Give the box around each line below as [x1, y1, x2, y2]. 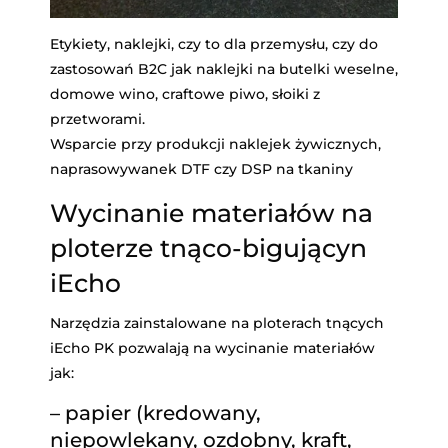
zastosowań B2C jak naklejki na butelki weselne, [50, 60, 398, 79]
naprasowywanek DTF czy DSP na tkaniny [50, 160, 353, 179]
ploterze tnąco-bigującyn [50, 233, 367, 264]
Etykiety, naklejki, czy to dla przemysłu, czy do [50, 35, 378, 54]
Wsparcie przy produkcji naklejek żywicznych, [50, 135, 381, 154]
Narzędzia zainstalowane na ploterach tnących [50, 314, 384, 333]
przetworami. [50, 110, 145, 129]
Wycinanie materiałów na [50, 198, 373, 229]
